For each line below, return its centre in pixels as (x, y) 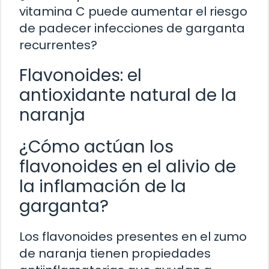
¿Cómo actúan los (96, 147)
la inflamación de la (103, 186)
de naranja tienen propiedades (115, 253)
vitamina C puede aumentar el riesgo (133, 11)
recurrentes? (58, 45)
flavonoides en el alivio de (128, 166)
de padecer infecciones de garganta (132, 28)
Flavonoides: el (80, 75)
